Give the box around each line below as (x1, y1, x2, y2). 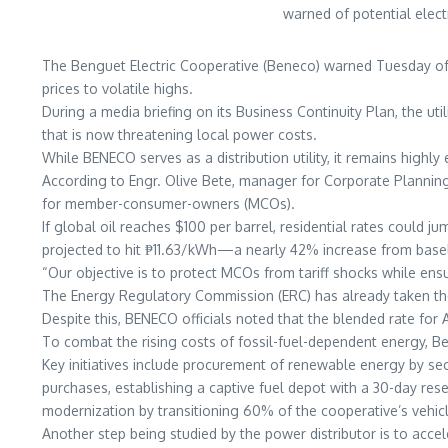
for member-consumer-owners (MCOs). (42, 195, 295, 212)
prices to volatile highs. (42, 80, 193, 97)
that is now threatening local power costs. (42, 126, 317, 143)
